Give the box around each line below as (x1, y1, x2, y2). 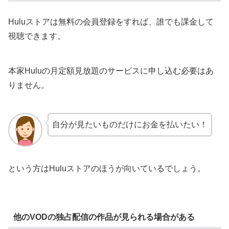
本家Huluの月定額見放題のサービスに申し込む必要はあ (8, 66, 214, 75)
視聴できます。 (8, 31, 65, 40)
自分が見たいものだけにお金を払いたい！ (52, 120, 208, 129)
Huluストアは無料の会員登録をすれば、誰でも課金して (8, 17, 214, 26)
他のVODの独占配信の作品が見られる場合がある (13, 212, 195, 221)
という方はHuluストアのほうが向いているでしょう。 (8, 164, 205, 173)
